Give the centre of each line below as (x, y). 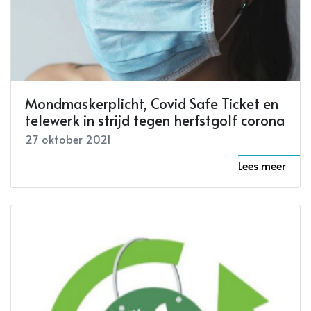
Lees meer (262, 165)
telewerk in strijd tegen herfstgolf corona (155, 120)
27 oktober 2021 (68, 138)
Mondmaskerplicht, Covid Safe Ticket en (152, 103)
